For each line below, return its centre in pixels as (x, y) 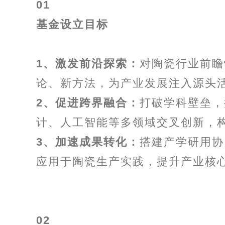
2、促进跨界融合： (88, 103)
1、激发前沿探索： (88, 64)
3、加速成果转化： (88, 142)
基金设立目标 (72, 24)
